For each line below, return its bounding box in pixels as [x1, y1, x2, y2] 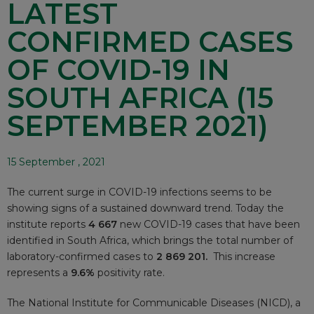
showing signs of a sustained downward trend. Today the [7, 201, 284, 214]
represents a [7, 266, 71, 279]
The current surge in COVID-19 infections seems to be [7, 185, 272, 198]
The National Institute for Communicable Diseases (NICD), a [7, 296, 301, 309]
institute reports [7, 217, 88, 231]
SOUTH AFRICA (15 [7, 80, 273, 115]
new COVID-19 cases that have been [120, 217, 300, 231]
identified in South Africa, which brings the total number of [7, 233, 293, 247]
